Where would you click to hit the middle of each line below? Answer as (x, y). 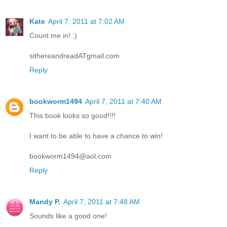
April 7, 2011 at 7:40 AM (123, 102)
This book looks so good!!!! (72, 116)
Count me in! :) (53, 36)
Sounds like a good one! (68, 216)
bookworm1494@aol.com (70, 156)
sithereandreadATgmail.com (74, 56)
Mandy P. (45, 202)
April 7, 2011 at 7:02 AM (86, 22)
